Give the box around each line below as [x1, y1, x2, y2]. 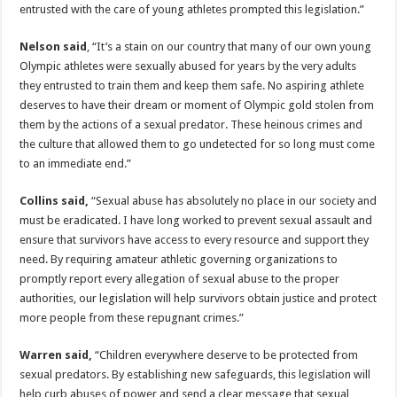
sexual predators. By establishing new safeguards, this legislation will [19, 368, 371, 382]
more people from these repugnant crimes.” [19, 311, 245, 325]
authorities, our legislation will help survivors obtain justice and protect [19, 292, 378, 306]
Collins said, [19, 194, 92, 208]
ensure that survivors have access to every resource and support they [19, 233, 370, 247]
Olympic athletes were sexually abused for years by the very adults [19, 59, 357, 74]
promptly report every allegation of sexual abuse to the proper [19, 272, 340, 286]
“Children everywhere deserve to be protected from [95, 348, 359, 362]
